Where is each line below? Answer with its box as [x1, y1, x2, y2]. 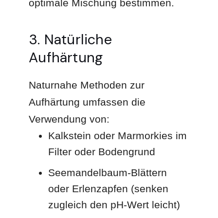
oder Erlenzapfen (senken [48, 182, 169, 194]
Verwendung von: [29, 113, 110, 125]
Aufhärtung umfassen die [29, 96, 146, 108]
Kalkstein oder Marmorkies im [48, 129, 187, 141]
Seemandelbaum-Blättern [48, 166, 167, 178]
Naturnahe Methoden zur [29, 79, 145, 91]
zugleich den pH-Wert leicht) [48, 199, 181, 210]
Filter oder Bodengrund [48, 145, 156, 157]
